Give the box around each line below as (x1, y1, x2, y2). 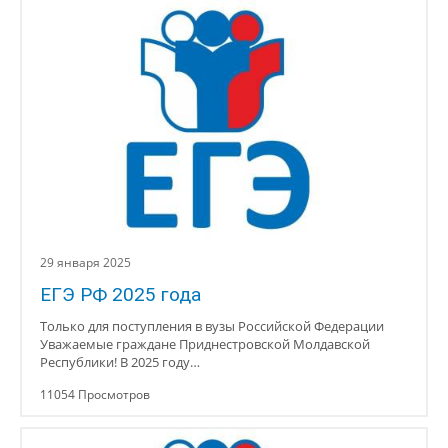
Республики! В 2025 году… (40, 353, 200, 371)
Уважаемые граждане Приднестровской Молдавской (40, 335, 370, 353)
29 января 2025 (40, 254, 131, 271)
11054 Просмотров (40, 386, 150, 403)
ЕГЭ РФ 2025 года (40, 283, 201, 306)
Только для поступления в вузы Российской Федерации (40, 317, 384, 335)
